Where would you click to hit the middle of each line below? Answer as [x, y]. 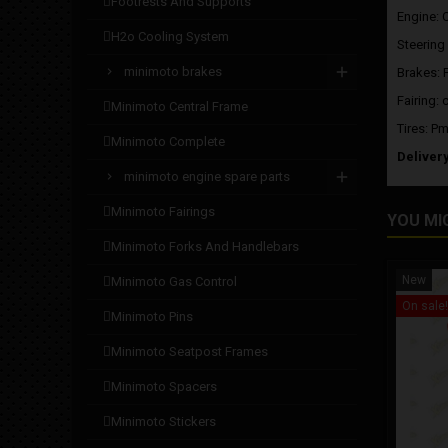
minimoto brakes [173, 71]
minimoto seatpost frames [189, 351]
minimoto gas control [174, 281]
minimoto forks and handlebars [205, 246]
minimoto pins [152, 316]
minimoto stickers [163, 421]
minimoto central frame [179, 106]
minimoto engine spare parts [207, 176]
